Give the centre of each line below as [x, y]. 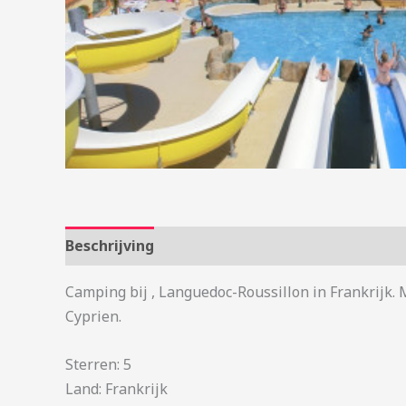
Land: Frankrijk [116, 388]
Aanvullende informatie [260, 246]
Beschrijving [110, 246]
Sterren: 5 [98, 364]
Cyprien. [93, 316]
